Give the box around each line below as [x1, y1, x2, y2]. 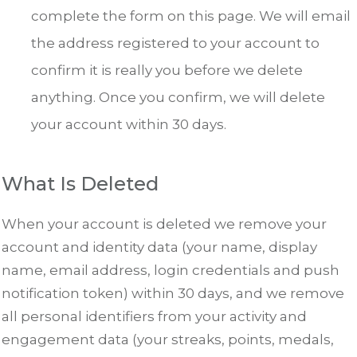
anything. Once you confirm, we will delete [31, 89, 325, 106]
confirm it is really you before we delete [31, 62, 303, 79]
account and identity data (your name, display [2, 239, 317, 256]
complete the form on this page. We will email [31, 8, 351, 25]
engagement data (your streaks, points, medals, [2, 331, 334, 348]
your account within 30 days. [31, 116, 226, 133]
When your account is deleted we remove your [2, 216, 327, 233]
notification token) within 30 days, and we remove [2, 285, 344, 302]
